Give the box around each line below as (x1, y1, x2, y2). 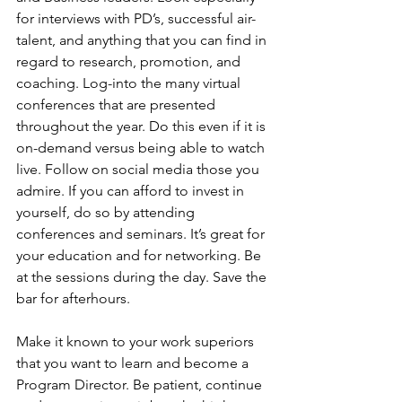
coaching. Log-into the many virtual (16, 74, 244, 92)
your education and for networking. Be (16, 247, 265, 264)
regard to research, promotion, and (16, 53, 244, 70)
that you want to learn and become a (16, 354, 252, 371)
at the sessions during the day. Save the (16, 268, 270, 285)
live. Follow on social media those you (16, 161, 263, 178)
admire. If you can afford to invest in (16, 182, 248, 199)
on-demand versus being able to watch (16, 139, 268, 156)
